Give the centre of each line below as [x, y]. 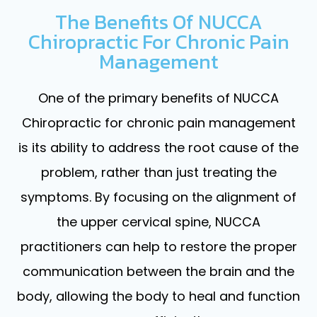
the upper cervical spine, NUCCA [158, 221]
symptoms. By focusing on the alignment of [158, 197]
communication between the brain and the [158, 271]
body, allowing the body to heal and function [158, 296]
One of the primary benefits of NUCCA [158, 98]
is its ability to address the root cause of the [158, 147]
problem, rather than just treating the [158, 172]
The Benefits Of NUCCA [158, 22]
